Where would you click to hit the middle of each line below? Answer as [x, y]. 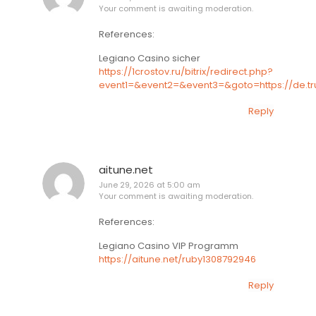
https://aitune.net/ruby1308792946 [177, 259]
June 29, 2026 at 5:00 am [150, 184]
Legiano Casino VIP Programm [169, 245]
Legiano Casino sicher [150, 58]
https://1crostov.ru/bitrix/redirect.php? [186, 71]
